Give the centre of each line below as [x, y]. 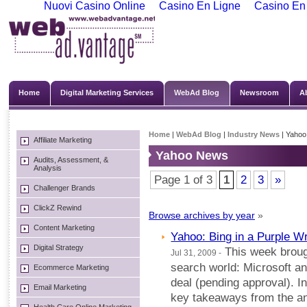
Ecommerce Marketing [71, 267]
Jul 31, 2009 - [196, 253]
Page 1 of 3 [183, 180]
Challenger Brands [64, 188]
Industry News [254, 134]
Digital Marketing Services [107, 93]
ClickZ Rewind [58, 208]
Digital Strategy [59, 247]
